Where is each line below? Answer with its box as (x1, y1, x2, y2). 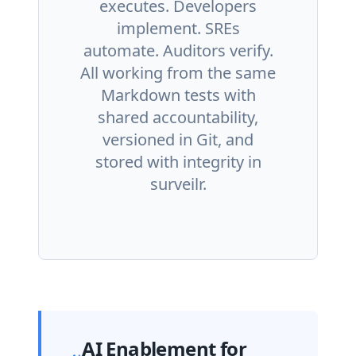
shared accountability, (98, 106, 258, 128)
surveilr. (149, 173, 207, 195)
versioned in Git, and (103, 129, 253, 150)
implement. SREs (116, 17, 240, 39)
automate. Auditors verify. (83, 40, 273, 61)
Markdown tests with (100, 84, 256, 106)
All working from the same (80, 62, 276, 83)
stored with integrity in (95, 151, 261, 172)
